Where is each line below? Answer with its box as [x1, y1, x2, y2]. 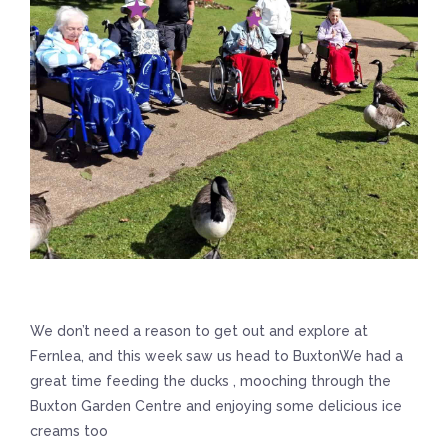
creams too [30, 423, 108, 439]
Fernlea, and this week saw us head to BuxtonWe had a [30, 348, 403, 364]
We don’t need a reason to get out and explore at [30, 323, 368, 339]
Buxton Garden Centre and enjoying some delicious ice [30, 398, 402, 414]
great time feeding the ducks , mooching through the [30, 373, 391, 389]
